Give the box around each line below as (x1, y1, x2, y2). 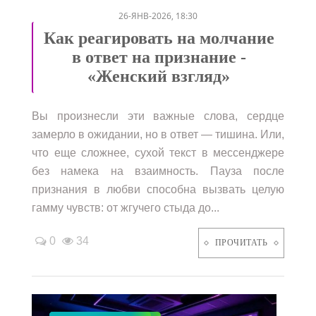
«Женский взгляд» (87, 66, 230, 85)
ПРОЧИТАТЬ (214, 237, 267, 248)
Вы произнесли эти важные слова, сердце (32, 109, 284, 122)
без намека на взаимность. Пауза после (32, 164, 284, 177)
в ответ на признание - (71, 47, 246, 66)
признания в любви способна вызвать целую (32, 183, 284, 195)
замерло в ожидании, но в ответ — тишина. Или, (32, 128, 284, 140)
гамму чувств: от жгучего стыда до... (32, 201, 219, 214)
